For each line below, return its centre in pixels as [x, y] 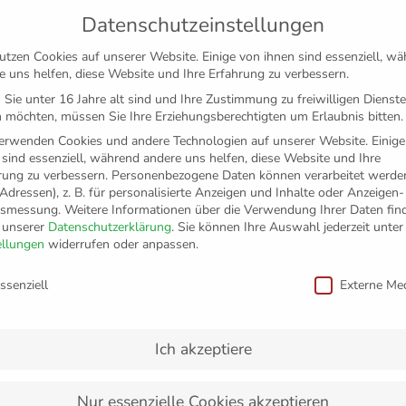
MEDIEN [299, 238]
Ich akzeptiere [203, 348]
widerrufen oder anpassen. [121, 244]
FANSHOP [135, 238]
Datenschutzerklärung [110, 227]
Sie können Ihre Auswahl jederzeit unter [290, 227]
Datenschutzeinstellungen [203, 25]
